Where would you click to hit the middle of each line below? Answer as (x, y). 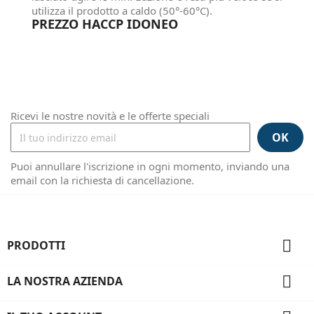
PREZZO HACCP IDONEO (105, 24)
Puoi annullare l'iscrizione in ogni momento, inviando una (150, 166)
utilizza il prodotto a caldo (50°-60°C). (122, 11)
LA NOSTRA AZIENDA (65, 281)
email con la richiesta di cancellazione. (102, 180)
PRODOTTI (36, 245)
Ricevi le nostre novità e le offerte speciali (110, 116)
